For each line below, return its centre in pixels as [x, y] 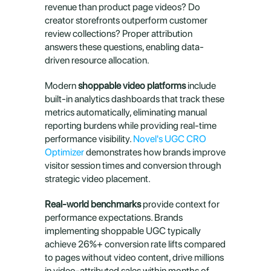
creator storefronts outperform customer [126, 20]
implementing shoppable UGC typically [123, 231]
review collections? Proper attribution [119, 34]
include [201, 86]
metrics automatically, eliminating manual [126, 112]
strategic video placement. [98, 179]
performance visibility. [89, 139]
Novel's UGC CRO [170, 139]
